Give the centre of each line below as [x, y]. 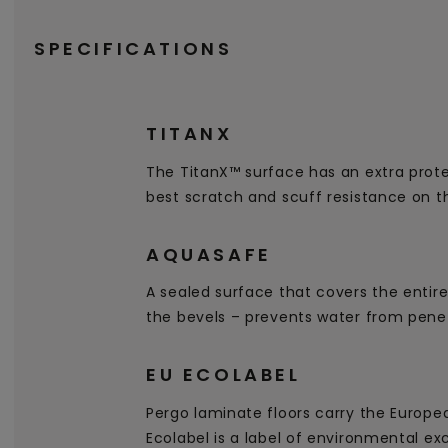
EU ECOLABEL [223, 374]
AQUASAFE [209, 254]
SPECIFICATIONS [133, 49]
